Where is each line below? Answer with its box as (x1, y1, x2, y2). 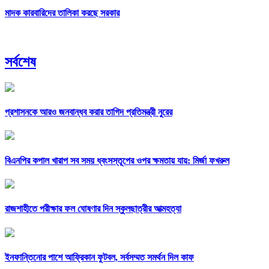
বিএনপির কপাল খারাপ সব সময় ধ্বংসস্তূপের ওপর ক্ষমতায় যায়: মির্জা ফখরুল (5, 155, 229, 166)
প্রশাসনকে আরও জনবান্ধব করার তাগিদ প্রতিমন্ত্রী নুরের (5, 107, 172, 118)
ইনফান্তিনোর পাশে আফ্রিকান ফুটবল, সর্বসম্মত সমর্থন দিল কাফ (5, 252, 194, 262)
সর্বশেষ (5, 54, 36, 70)
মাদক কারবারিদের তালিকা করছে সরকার (5, 7, 119, 18)
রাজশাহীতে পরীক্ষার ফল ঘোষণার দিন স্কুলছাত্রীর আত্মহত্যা (5, 204, 181, 214)
